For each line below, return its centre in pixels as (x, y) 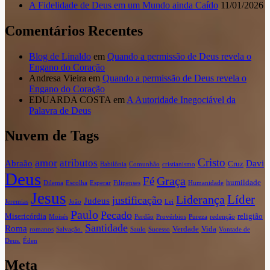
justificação (137, 200)
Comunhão (144, 165)
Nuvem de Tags (52, 136)
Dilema (53, 183)
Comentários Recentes (74, 30)
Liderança (200, 200)
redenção (222, 217)
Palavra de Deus (60, 110)
